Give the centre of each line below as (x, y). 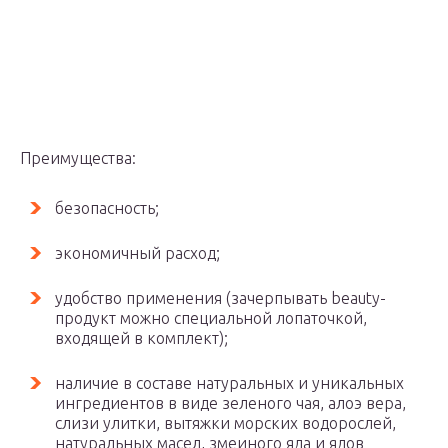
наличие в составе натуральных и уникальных (229, 383)
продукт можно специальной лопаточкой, (211, 318)
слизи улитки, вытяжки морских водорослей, (225, 423)
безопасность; (107, 208)
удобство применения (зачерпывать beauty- (220, 298)
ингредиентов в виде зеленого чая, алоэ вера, (230, 403)
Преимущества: (78, 158)
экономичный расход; (137, 253)
